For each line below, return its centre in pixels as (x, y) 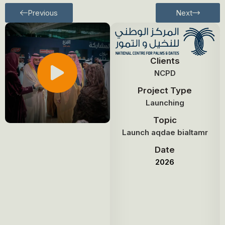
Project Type (165, 90)
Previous (43, 13)
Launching (165, 102)
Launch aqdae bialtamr (165, 132)
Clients (165, 61)
